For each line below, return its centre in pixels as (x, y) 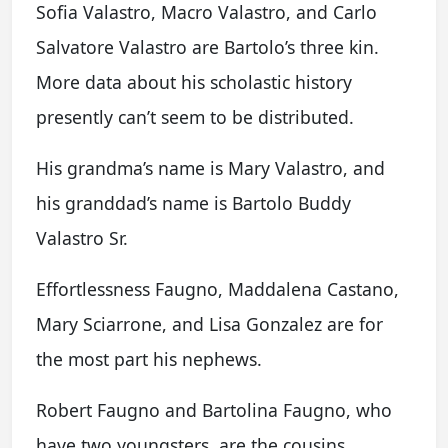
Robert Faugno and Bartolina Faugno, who (214, 410)
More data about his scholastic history (194, 82)
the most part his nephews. (149, 359)
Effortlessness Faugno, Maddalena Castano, (217, 289)
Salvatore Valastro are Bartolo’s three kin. (207, 47)
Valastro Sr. (82, 238)
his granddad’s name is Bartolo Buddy (193, 203)
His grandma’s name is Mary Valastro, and (210, 168)
